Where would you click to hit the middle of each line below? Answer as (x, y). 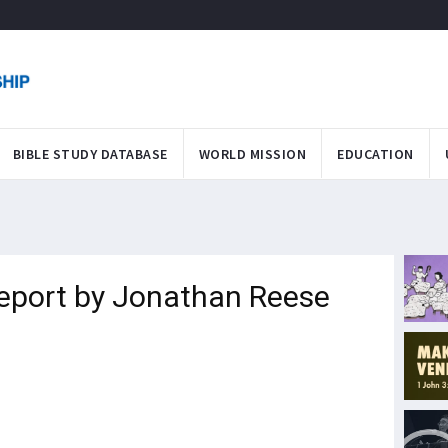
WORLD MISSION (252, 153)
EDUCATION (375, 153)
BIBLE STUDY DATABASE (90, 153)
